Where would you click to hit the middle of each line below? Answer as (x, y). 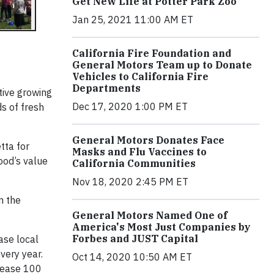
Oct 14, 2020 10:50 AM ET (132, 257)
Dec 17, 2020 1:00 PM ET (130, 107)
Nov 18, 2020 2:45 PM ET (130, 182)
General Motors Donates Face (148, 140)
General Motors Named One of (150, 216)
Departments (106, 88)
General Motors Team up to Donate (162, 65)
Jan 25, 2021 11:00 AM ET (133, 20)
